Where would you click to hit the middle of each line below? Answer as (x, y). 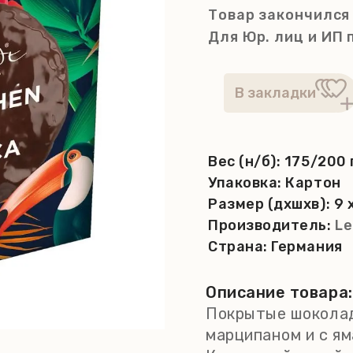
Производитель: (272, 225)
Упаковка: (247, 183)
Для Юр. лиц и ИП (278, 37)
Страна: (240, 247)
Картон (313, 183)
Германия (307, 247)
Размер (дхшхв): (271, 204)
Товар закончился (279, 15)
